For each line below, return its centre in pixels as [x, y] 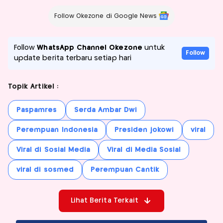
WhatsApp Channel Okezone [90, 48]
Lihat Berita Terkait [105, 200]
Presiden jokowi [144, 130]
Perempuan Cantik [125, 169]
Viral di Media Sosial [144, 150]
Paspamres [37, 110]
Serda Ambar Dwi [106, 110]
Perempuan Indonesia [57, 130]
